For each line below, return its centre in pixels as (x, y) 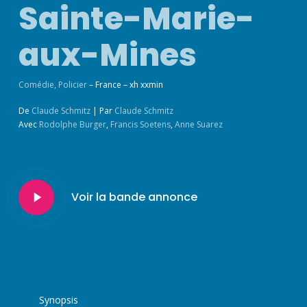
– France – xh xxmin (125, 85)
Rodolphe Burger (72, 125)
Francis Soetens (140, 125)
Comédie (36, 85)
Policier (72, 85)
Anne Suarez (198, 125)
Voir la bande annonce (134, 197)
